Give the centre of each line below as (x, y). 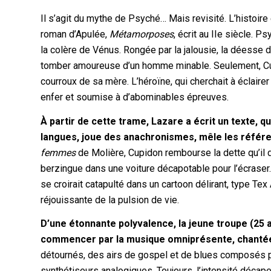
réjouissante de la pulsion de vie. (110, 200)
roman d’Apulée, (75, 34)
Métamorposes (142, 34)
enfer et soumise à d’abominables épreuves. (135, 97)
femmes (58, 152)
